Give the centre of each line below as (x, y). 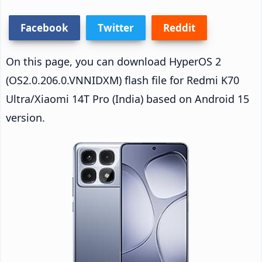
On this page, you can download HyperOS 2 (113, 61)
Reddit (179, 27)
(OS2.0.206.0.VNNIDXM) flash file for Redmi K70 (123, 80)
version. (25, 117)
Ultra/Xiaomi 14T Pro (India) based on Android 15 (127, 99)
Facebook (44, 27)
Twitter (116, 27)
